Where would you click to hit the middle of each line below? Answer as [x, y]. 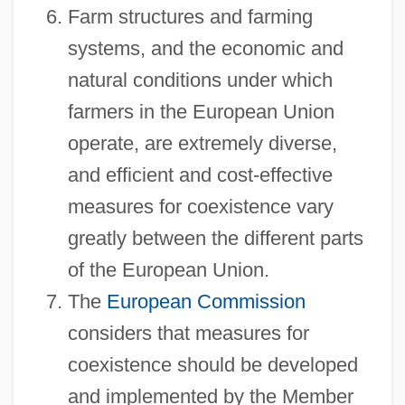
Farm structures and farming [190, 16]
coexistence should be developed [212, 364]
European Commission [206, 301]
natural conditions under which [200, 80]
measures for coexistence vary [200, 206]
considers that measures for [188, 333]
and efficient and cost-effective [200, 174]
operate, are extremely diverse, [202, 143]
